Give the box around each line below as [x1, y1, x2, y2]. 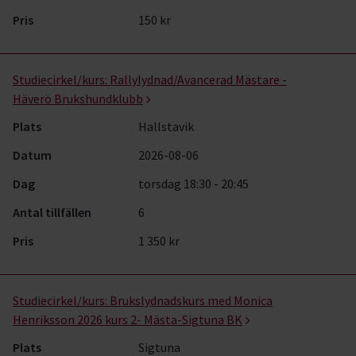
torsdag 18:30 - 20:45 [138, 176, 250, 192]
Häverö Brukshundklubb [13, 91, 143, 106]
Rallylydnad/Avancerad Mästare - [110, 72, 287, 87]
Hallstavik [138, 118, 195, 134]
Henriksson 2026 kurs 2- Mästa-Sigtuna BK [13, 311, 242, 327]
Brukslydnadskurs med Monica [110, 292, 273, 308]
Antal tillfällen [13, 204, 91, 220]
